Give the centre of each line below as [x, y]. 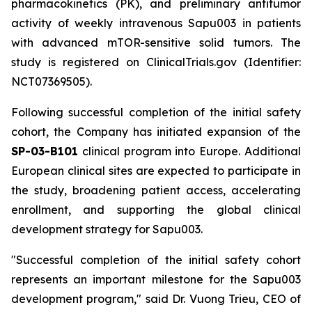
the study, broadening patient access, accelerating [156, 190]
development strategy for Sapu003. [107, 229]
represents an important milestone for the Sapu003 [156, 279]
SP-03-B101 [45, 151]
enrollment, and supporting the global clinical [156, 210]
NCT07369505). [52, 81]
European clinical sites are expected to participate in [156, 171]
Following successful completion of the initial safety [156, 112]
